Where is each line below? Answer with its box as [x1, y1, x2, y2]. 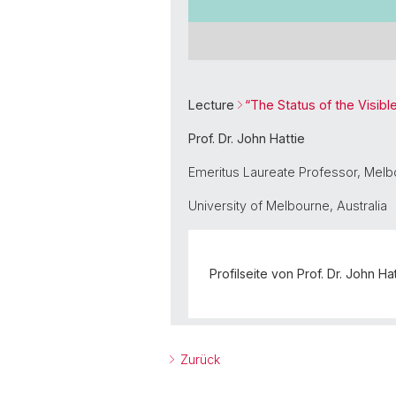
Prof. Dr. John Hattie [188, 131, 305, 147]
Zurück [177, 352, 220, 368]
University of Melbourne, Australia [188, 198, 387, 214]
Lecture [188, 97, 238, 113]
